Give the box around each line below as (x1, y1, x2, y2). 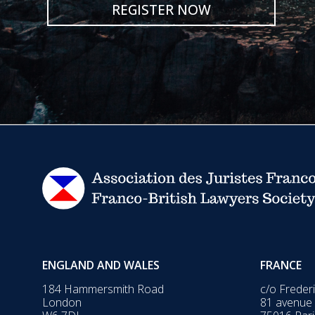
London (42, 295, 82, 310)
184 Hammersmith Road (42, 281, 164, 297)
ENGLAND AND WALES (42, 257, 160, 273)
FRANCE (259, 257, 302, 273)
